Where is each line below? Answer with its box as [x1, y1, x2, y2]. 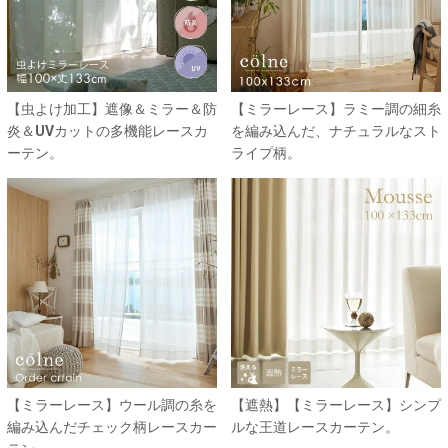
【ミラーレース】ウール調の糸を [7, 396, 217, 413]
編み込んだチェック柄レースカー [7, 418, 217, 435]
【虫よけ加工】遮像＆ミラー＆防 [7, 100, 217, 117]
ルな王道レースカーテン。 [231, 418, 399, 435]
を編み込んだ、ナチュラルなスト [231, 122, 441, 139]
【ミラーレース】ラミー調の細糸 [231, 100, 441, 117]
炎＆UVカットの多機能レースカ [7, 122, 208, 139]
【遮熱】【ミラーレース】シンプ [231, 396, 441, 413]
